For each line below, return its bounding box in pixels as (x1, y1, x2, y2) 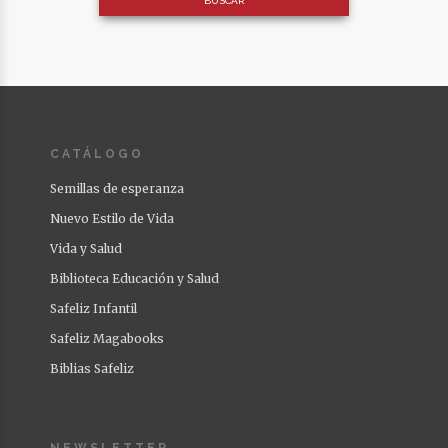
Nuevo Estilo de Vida (50, 210, 174, 226)
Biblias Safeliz (50, 360, 134, 376)
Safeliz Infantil (50, 300, 137, 316)
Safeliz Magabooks (50, 330, 164, 346)
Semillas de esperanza (50, 180, 184, 196)
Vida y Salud (50, 240, 122, 256)
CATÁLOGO (50, 146, 144, 161)
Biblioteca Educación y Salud (50, 270, 219, 286)
